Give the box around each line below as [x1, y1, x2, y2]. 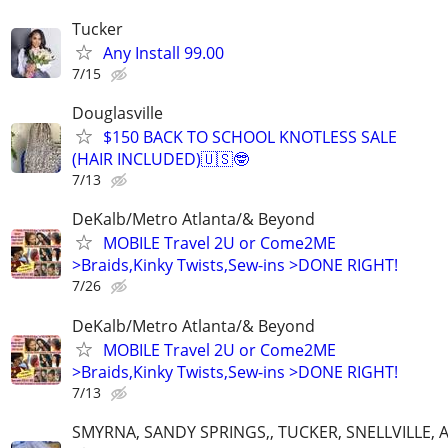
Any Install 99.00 [103, 42, 224, 64]
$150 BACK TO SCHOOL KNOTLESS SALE [103, 126, 397, 149]
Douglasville [72, 102, 163, 125]
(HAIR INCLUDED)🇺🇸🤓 [72, 148, 249, 171]
